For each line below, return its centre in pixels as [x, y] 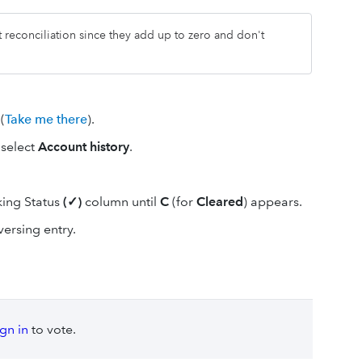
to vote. [52, 329]
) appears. [273, 201]
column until [121, 201]
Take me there [46, 119]
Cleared [220, 201]
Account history [84, 146]
